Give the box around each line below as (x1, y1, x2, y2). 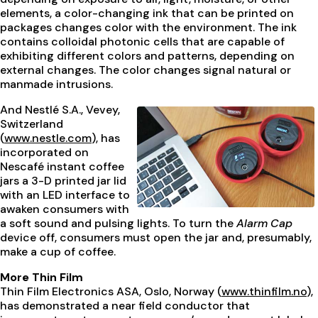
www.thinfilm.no (221, 284, 307, 300)
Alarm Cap (236, 216, 292, 231)
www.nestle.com (4, 131, 92, 146)
